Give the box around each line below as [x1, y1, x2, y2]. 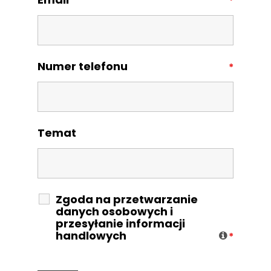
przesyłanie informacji [55, 215, 185, 231]
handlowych [55, 227, 126, 243]
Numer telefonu [37, 58, 128, 74]
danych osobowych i [55, 203, 173, 219]
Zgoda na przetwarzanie [55, 191, 198, 207]
